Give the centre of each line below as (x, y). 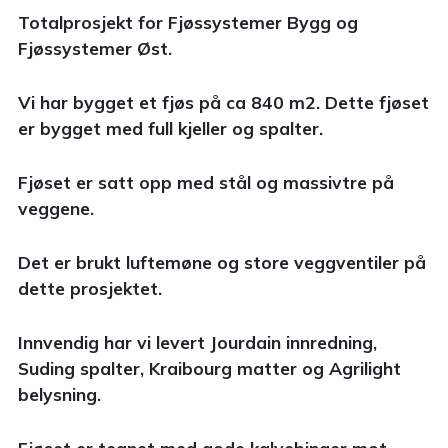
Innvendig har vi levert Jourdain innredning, (197, 341)
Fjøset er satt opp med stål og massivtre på (206, 181)
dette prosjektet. (90, 287)
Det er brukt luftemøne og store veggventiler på (222, 261)
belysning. (59, 393)
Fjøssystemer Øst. (95, 47)
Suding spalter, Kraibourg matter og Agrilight (209, 367)
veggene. (56, 207)
